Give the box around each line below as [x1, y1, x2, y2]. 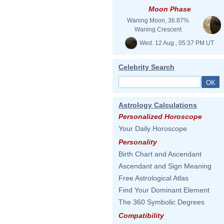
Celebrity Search [118, 63, 174, 71]
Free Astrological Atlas [118, 174, 188, 182]
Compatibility [118, 211, 164, 219]
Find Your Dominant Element [118, 186, 209, 194]
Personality [118, 138, 157, 146]
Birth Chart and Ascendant [118, 150, 201, 158]
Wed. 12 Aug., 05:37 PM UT [138, 39, 214, 46]
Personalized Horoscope [118, 112, 202, 120]
